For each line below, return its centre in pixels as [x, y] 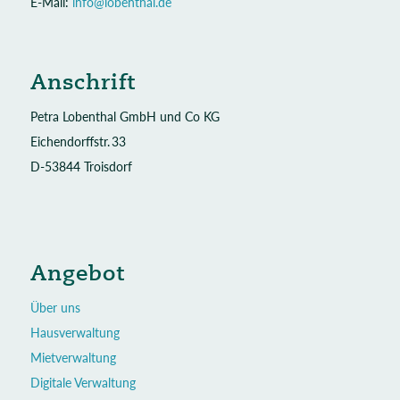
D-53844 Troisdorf [81, 167]
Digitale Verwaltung [83, 383]
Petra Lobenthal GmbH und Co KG [125, 117]
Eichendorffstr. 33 [78, 142]
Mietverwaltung [73, 358]
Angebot [77, 274]
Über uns [55, 308]
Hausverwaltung [75, 333]
